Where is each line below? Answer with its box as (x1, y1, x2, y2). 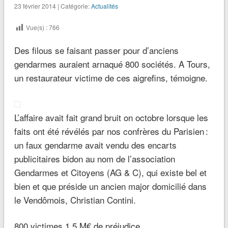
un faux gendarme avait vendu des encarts (14, 138, 177, 152)
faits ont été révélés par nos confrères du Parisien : (14, 125, 208, 138)
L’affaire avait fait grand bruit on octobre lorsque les (14, 111, 208, 124)
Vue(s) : (25, 23, 47, 32)
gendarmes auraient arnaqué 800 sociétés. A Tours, (14, 58, 210, 71)
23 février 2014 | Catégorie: (14, 2, 91, 11)
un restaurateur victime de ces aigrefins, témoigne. (14, 71, 208, 84)
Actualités (91, 2, 118, 11)
